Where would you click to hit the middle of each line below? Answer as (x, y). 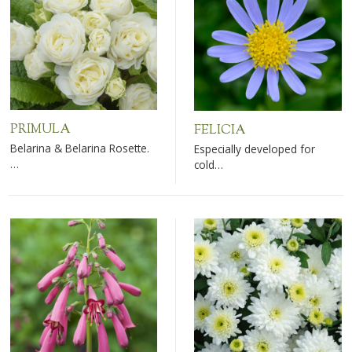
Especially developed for (255, 149)
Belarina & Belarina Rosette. (80, 148)
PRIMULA (41, 130)
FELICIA (220, 130)
